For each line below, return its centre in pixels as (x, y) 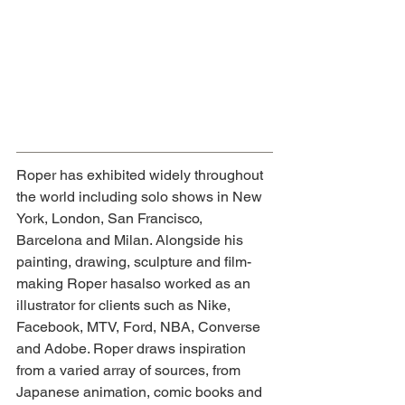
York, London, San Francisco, (111, 218)
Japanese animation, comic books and (141, 391)
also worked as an (194, 283)
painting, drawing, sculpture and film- (134, 261)
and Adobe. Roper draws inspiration (133, 348)
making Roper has (75, 283)
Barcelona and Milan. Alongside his (132, 240)
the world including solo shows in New (141, 196)
